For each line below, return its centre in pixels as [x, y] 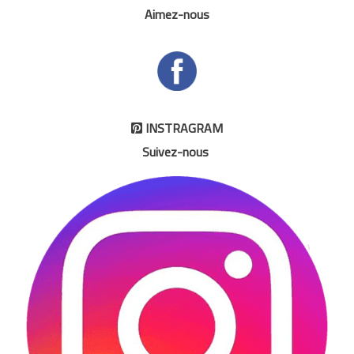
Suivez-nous [175, 151]
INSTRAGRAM [183, 128]
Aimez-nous [177, 15]
